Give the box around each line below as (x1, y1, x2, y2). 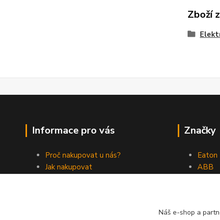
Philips (197, 186, 219, 195)
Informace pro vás (32, 124, 115, 137)
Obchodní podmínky (45, 174, 111, 184)
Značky (184, 124, 216, 137)
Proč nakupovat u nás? (45, 150, 121, 160)
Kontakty (45, 186, 77, 195)
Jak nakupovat (45, 162, 92, 172)
